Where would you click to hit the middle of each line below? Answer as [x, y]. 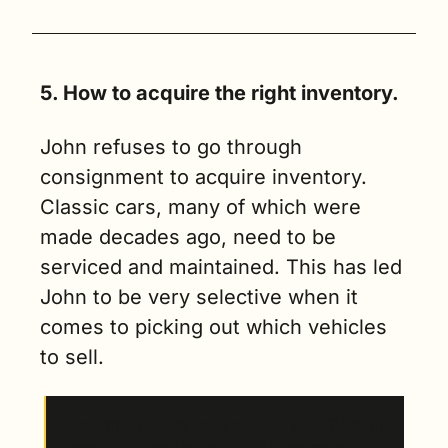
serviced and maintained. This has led [221, 267]
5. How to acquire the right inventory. [219, 93]
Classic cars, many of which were [200, 207]
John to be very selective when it [199, 297]
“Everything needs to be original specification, [222, 426]
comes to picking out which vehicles [213, 327]
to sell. [75, 357]
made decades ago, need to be [188, 237]
